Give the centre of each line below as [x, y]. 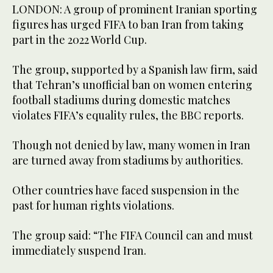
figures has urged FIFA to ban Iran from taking [128, 25]
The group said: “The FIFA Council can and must [133, 236]
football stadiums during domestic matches [121, 100]
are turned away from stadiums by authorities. [128, 161]
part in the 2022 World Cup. [80, 40]
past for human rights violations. [93, 206]
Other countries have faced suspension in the [126, 190]
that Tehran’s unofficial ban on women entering [132, 85]
